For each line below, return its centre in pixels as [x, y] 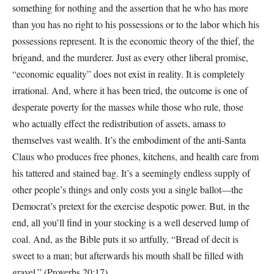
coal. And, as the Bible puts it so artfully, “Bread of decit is [125, 239]
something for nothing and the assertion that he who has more [130, 8]
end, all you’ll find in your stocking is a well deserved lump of [131, 222]
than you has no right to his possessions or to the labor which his [136, 24]
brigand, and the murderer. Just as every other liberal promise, [130, 57]
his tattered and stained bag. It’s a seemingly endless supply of [131, 173]
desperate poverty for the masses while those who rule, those [128, 107]
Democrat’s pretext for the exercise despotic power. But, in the [131, 206]
